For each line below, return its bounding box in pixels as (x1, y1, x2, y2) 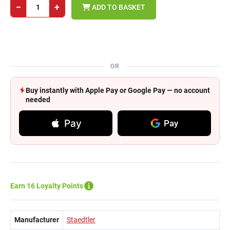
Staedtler (67, 216, 95, 224)
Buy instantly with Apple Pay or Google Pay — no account (26, 86, 210, 94)
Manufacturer (14, 216, 59, 224)
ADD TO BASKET (90, 3, 145, 11)
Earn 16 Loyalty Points (10, 182, 83, 190)
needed (26, 95, 50, 104)
